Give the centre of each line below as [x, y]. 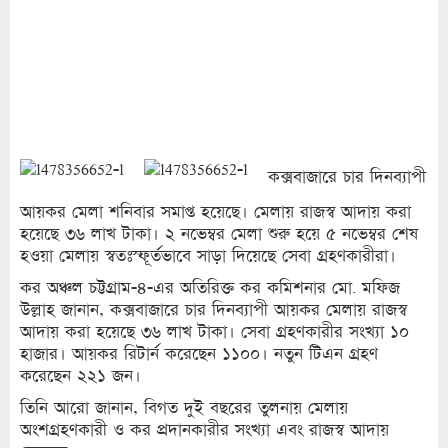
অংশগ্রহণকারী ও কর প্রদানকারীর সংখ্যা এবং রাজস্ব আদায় [204, 430]
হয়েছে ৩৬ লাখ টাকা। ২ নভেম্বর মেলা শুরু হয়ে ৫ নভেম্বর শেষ [219, 234]
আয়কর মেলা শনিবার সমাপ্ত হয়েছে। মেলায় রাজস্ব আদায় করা [215, 212]
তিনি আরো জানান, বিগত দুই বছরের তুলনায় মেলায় [184, 408]
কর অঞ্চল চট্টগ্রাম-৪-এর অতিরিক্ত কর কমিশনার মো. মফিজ [210, 288]
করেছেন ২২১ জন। [80, 376]
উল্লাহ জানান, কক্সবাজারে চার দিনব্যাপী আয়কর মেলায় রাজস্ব [213, 310]
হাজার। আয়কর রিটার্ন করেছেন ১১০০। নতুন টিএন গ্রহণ [199, 354]
